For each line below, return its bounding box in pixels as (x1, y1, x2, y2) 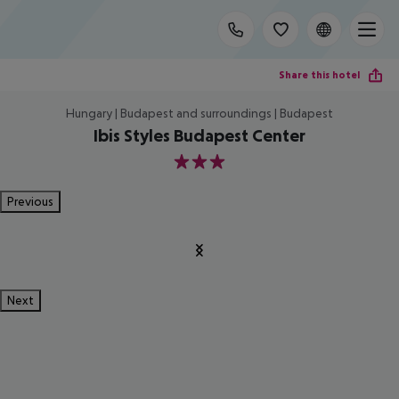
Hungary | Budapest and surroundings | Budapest (66, 106, 333, 120)
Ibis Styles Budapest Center (94, 126, 305, 145)
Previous (7, 194, 53, 208)
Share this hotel (279, 68, 360, 81)
